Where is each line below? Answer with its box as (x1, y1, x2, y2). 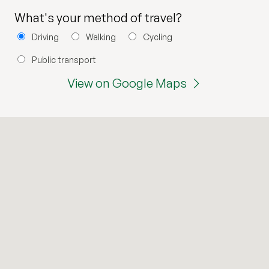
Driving (30, 31, 59, 42)
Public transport (30, 54, 96, 65)
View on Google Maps (67, 75, 187, 91)
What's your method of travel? (14, 10, 182, 25)
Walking (84, 31, 116, 42)
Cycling (141, 31, 172, 42)
